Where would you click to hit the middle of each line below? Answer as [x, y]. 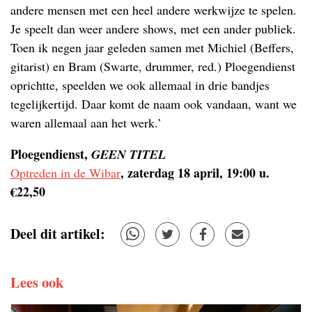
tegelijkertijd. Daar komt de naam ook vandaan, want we [154, 103]
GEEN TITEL [128, 154]
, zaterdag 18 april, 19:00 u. [195, 172]
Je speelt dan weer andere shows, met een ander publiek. [153, 28]
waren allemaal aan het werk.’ [86, 122]
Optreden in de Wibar [65, 172]
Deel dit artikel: [58, 234]
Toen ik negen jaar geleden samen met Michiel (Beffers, [152, 47]
